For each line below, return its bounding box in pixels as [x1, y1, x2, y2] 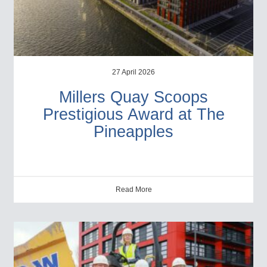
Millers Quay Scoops [59, 88, 208, 106]
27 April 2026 [112, 67, 155, 76]
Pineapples [94, 122, 173, 141]
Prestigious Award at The [42, 105, 225, 123]
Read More [115, 185, 152, 194]
